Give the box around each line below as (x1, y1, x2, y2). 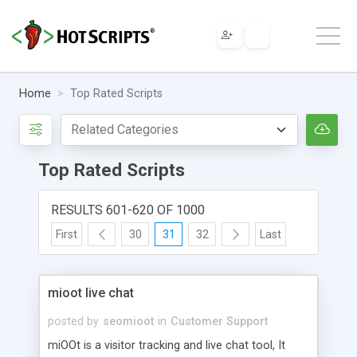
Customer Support (171, 314, 268, 328)
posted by (48, 314, 99, 328)
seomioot (103, 314, 154, 328)
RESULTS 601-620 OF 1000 (51, 202, 205, 218)
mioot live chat (48, 284, 134, 300)
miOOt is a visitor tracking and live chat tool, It (48, 338, 285, 352)
